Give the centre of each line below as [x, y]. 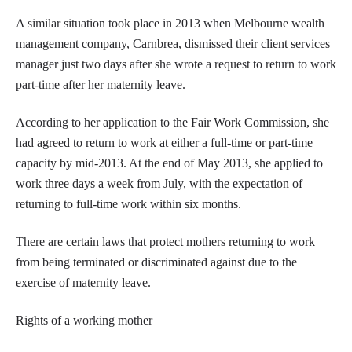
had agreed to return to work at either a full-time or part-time [164, 142]
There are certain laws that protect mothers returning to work [165, 241]
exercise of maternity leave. [83, 282]
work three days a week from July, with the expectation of [159, 183]
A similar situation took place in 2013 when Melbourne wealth [170, 23]
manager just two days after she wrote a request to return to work [176, 64]
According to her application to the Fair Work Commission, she [172, 122]
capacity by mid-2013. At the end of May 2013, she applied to [169, 163]
